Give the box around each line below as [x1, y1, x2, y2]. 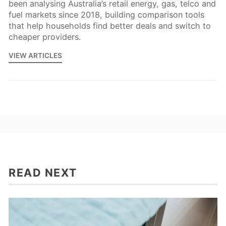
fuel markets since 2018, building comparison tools [9, 9, 204, 20]
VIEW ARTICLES [9, 51, 62, 60]
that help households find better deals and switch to [9, 20, 211, 31]
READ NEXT [9, 166, 77, 180]
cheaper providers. [9, 31, 81, 42]
